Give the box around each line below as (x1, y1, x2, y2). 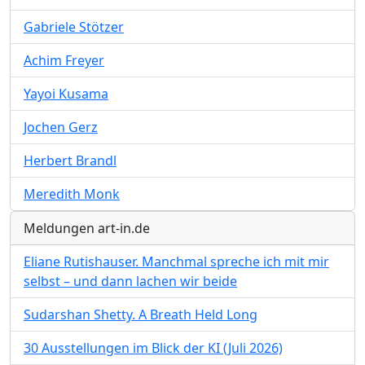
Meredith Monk (24, 184, 120, 203)
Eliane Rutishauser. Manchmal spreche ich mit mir (24, 252, 329, 270)
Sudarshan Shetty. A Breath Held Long (24, 305, 257, 323)
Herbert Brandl (24, 151, 117, 169)
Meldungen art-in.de (24, 218, 150, 237)
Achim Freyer (24, 51, 104, 69)
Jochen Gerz (24, 117, 98, 136)
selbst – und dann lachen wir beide (24, 271, 237, 290)
